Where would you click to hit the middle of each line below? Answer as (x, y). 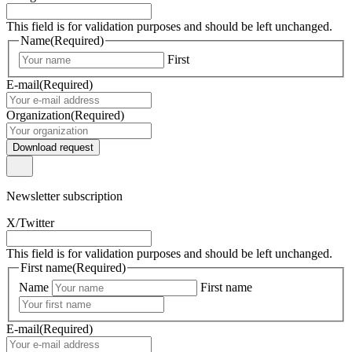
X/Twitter (30, 223)
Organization (38, 115)
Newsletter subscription (64, 196)
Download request (53, 148)
